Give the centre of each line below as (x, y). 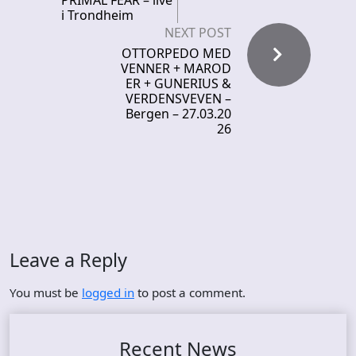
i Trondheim (97, 15)
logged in (108, 293)
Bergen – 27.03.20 (178, 114)
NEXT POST (198, 33)
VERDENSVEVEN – (178, 99)
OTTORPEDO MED (176, 54)
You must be (46, 293)
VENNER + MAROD (176, 69)
